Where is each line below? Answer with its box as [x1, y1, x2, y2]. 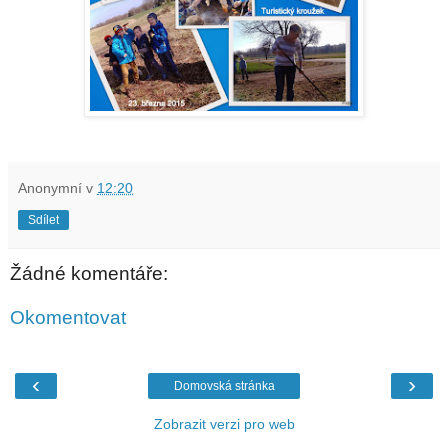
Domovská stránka [173, 378, 275, 393]
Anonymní [18, 179, 82, 196]
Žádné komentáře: [10, 262, 168, 284]
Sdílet [28, 212, 59, 227]
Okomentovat [10, 306, 126, 328]
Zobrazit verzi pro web [153, 415, 295, 432]
